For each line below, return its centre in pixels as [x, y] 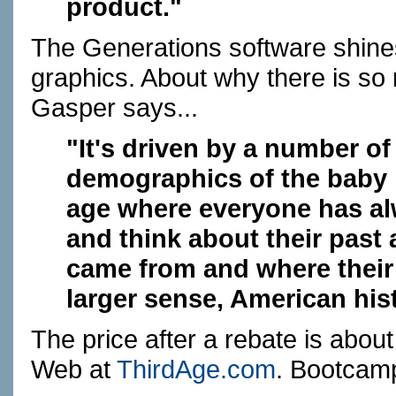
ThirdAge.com [196, 369]
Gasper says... [114, 107]
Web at [74, 369]
